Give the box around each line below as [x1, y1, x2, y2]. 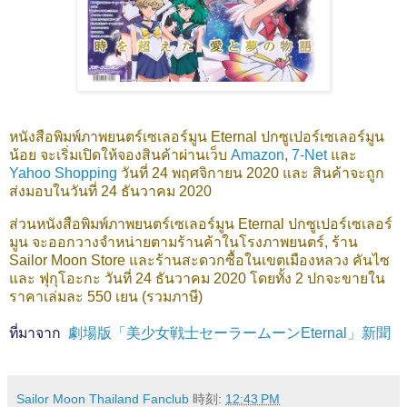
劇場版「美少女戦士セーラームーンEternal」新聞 [65, 325, 391, 342]
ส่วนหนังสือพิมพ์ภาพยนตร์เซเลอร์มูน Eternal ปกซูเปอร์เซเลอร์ [9, 216, 392, 233]
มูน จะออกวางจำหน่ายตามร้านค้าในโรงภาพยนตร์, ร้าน [9, 234, 358, 251]
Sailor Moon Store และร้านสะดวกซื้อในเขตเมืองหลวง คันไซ [9, 253, 390, 269]
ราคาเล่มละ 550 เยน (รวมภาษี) [9, 289, 203, 305]
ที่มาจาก [9, 325, 65, 342]
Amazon [231, 147, 284, 164]
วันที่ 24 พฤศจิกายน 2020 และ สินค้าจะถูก [117, 165, 384, 182]
